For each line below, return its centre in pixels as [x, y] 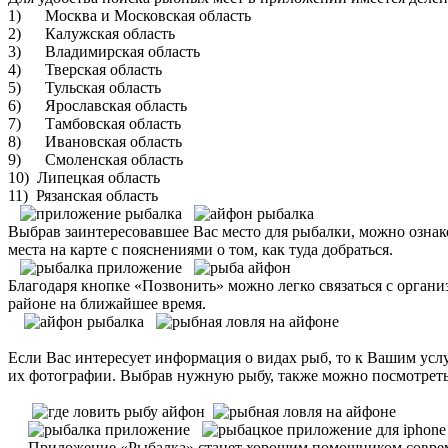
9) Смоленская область [95, 160]
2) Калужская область [91, 34]
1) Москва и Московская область [129, 16]
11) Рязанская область [83, 196]
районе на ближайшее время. [107, 304]
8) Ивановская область [95, 142]
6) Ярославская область [97, 106]
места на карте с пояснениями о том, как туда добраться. [200, 250]
